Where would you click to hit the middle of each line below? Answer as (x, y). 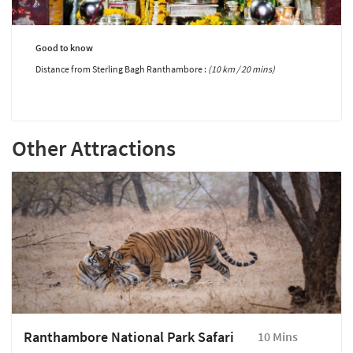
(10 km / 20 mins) (242, 69)
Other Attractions (94, 149)
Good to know (64, 48)
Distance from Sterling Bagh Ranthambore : (122, 69)
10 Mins (278, 337)
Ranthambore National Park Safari (129, 337)
